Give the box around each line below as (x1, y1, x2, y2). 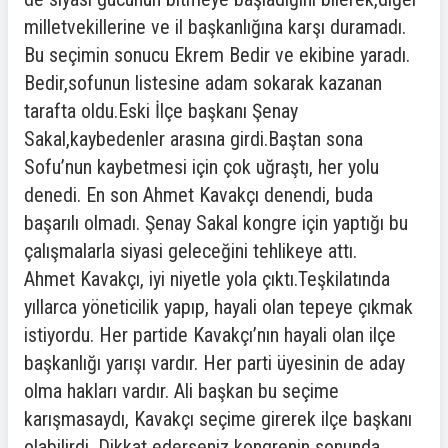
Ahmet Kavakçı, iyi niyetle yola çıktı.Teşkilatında (24, 267, 390, 291)
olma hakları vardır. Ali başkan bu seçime (24, 379, 339, 403)
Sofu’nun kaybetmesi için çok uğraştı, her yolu (24, 155, 379, 179)
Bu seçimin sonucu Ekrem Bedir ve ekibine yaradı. (24, 43, 410, 67)
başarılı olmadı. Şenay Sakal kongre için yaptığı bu (24, 211, 408, 235)
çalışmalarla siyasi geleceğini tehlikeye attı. (24, 239, 357, 263)
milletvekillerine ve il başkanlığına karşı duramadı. (24, 15, 406, 39)
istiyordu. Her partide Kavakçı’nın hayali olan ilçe (24, 323, 396, 347)
